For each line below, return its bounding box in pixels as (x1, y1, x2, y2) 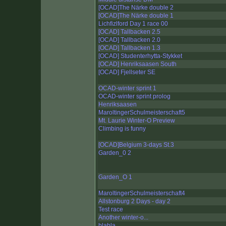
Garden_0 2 (98, 149, 131, 157)
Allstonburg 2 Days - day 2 (98, 198, 171, 205)
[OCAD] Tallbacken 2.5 (98, 28, 160, 36)
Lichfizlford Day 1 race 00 (98, 20, 168, 28)
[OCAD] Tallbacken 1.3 (98, 44, 160, 52)
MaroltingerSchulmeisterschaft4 (98, 190, 185, 197)
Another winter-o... (98, 214, 148, 221)
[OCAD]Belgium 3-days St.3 (98, 141, 174, 149)
